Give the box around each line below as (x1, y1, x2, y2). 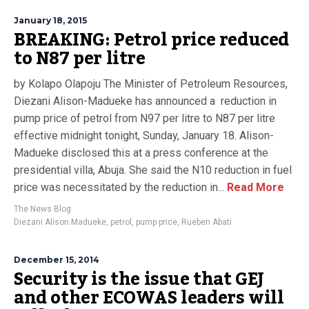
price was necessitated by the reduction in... (14, 181, 224, 194)
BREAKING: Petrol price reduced (14, 23, 290, 57)
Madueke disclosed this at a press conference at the (14, 146, 268, 159)
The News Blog (14, 204, 71, 214)
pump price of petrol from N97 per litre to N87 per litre (14, 112, 275, 125)
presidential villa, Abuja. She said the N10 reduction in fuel (14, 163, 292, 177)
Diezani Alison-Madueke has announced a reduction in (14, 94, 277, 108)
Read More (224, 181, 284, 194)
